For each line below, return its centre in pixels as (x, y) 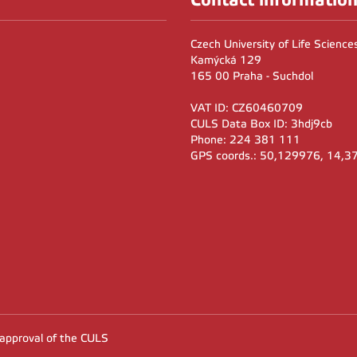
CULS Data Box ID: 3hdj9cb (261, 124)
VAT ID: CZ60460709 (247, 108)
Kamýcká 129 (226, 61)
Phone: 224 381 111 (245, 140)
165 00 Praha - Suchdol (252, 76)
